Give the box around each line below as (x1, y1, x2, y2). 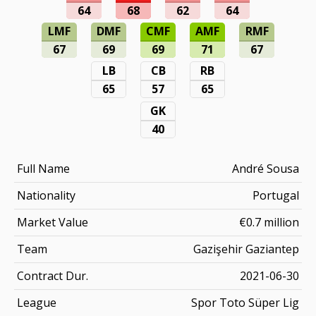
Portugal (253, 187, 299, 203)
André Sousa (232, 160, 299, 176)
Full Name (17, 160, 70, 176)
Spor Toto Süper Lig (191, 294, 299, 310)
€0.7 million (239, 214, 299, 230)
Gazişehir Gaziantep (193, 241, 299, 257)
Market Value (17, 214, 88, 230)
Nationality (17, 187, 75, 203)
